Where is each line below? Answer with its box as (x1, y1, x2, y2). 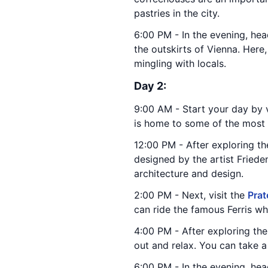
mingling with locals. (134, 57, 226, 69)
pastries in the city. (134, 7, 220, 19)
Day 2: (134, 80, 166, 92)
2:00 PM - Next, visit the (134, 189, 248, 201)
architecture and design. (134, 167, 243, 179)
